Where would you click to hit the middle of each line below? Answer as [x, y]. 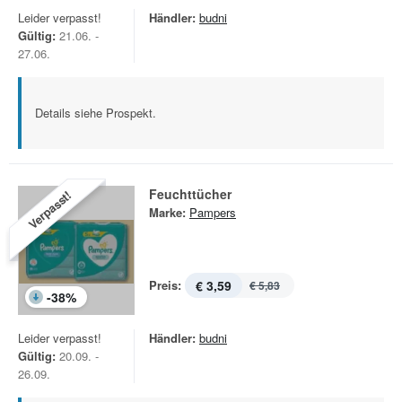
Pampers [213, 212]
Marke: [167, 212]
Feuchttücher [190, 194]
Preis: [165, 285]
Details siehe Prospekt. [96, 113]
